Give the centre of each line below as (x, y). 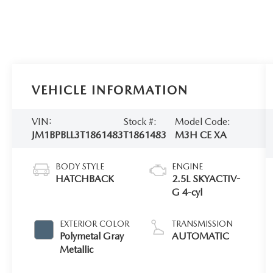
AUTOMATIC (201, 236)
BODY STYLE (80, 166)
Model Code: (202, 121)
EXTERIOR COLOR (95, 223)
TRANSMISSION (203, 223)
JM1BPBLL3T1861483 (78, 135)
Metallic (77, 249)
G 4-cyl (187, 192)
